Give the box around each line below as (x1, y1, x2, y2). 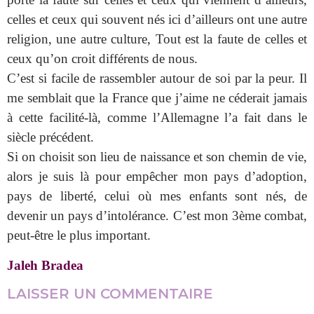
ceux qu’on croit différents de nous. (7, 51, 198, 67)
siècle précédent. (7, 130, 94, 145)
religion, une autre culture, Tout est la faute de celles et (7, 32, 307, 47)
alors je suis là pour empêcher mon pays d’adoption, (7, 169, 307, 184)
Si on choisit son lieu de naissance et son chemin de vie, (7, 149, 307, 165)
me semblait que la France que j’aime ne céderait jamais (7, 90, 307, 106)
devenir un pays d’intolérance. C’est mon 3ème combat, (7, 208, 307, 224)
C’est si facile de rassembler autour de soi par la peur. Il (7, 71, 307, 86)
